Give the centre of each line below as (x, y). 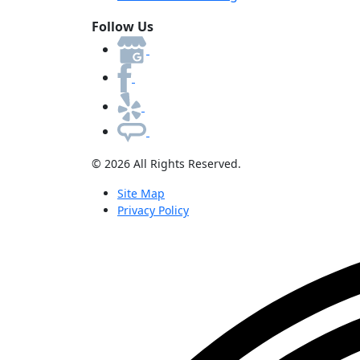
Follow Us (123, 27)
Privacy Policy (153, 211)
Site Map (141, 194)
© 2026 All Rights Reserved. (166, 164)
